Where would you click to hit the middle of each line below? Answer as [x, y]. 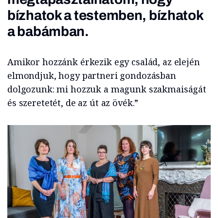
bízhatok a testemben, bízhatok [105, 16]
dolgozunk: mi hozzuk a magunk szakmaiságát [107, 89]
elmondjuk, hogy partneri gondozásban [92, 76]
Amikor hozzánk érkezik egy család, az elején [104, 62]
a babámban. [48, 32]
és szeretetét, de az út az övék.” [73, 103]
